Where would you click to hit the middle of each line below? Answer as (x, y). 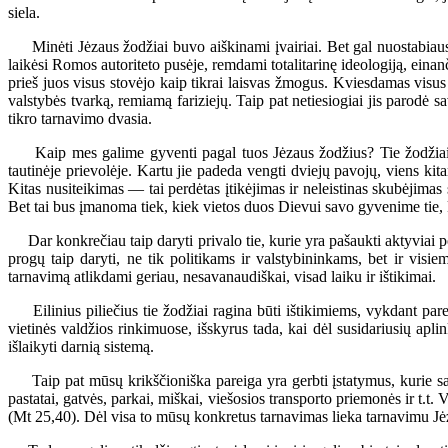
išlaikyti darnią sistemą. (81, 346)
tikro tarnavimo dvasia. (80, 118)
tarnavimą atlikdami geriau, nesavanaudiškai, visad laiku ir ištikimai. (222, 276)
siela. (24, 12)
